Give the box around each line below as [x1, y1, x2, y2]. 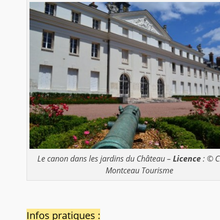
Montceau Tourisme [105, 165, 173, 176]
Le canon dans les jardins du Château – [37, 153, 173, 165]
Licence [173, 153, 201, 165]
